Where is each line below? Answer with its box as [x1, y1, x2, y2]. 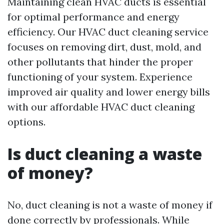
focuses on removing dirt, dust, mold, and [7, 40, 201, 53]
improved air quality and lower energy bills [7, 85, 210, 98]
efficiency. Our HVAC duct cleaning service [7, 25, 208, 38]
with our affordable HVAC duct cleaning [7, 100, 194, 113]
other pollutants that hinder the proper [7, 55, 193, 68]
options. [7, 115, 45, 128]
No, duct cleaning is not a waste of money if [7, 198, 212, 211]
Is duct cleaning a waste [7, 143, 202, 164]
